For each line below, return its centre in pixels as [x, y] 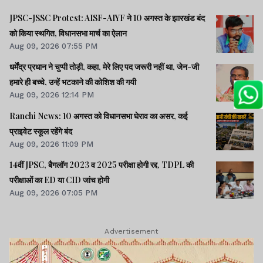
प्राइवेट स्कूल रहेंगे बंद [41, 131]
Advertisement [131, 232]
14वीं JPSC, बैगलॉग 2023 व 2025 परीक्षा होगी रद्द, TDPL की [102, 164]
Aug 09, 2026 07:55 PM [53, 46]
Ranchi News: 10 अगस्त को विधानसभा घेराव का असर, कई [99, 116]
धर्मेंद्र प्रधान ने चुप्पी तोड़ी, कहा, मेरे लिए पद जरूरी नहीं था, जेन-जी [104, 67]
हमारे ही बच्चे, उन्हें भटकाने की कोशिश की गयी [131, 82]
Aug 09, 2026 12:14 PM [52, 95]
